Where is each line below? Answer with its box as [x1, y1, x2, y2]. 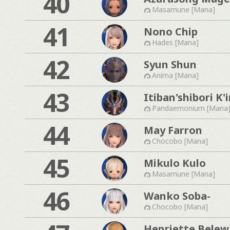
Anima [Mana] [152, 70, 199, 80]
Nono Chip [144, 24, 198, 39]
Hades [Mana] [152, 37, 199, 47]
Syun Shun [144, 57, 197, 71]
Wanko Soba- [144, 188, 210, 203]
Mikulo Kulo [144, 156, 206, 170]
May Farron [144, 123, 202, 137]
